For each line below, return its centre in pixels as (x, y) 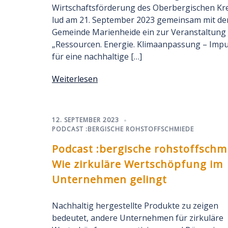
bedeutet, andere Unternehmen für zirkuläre (138, 218)
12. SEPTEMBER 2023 (85, 120)
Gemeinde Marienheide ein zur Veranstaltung (139, 32)
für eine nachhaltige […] (97, 56)
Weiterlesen (75, 79)
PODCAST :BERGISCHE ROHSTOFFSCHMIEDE (123, 129)
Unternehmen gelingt (109, 179)
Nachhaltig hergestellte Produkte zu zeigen (135, 206)
